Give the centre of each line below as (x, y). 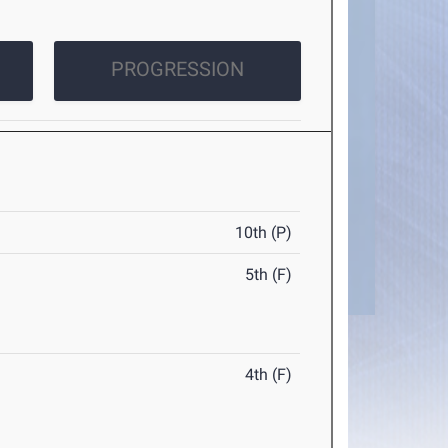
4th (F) (269, 375)
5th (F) (269, 275)
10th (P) (264, 233)
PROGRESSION (177, 69)
